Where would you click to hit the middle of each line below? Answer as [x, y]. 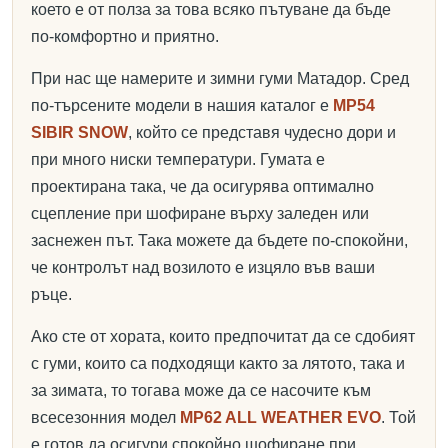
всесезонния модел [105, 417]
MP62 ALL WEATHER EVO [280, 417]
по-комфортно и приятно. [125, 36]
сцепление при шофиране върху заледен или [200, 213]
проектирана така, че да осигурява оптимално [202, 186]
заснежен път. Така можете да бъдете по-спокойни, [219, 240]
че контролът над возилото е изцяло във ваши [203, 267]
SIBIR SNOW [79, 132]
